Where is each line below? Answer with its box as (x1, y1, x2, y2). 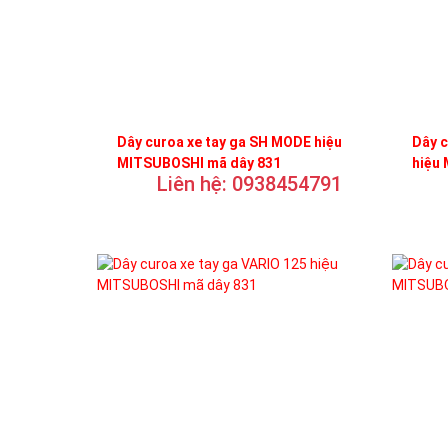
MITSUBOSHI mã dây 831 (117, 154, 281, 171)
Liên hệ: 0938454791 (157, 171, 342, 196)
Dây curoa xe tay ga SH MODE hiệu (117, 133, 342, 150)
